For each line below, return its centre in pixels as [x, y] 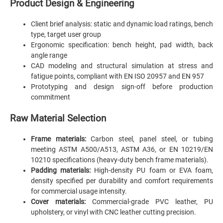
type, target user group [66, 34]
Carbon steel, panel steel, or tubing [150, 139]
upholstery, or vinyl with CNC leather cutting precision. [113, 212]
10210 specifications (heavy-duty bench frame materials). [120, 160]
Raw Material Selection [58, 118]
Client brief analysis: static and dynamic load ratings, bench [122, 24]
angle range [49, 55]
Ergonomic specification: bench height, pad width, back [122, 45]
